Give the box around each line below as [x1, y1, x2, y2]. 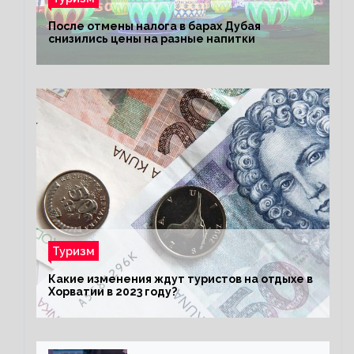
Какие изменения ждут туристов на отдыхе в [48, 272, 313, 285]
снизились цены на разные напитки [48, 32, 255, 45]
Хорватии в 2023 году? [48, 284, 177, 298]
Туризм [52, 243, 95, 258]
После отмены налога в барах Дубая [48, 19, 261, 32]
